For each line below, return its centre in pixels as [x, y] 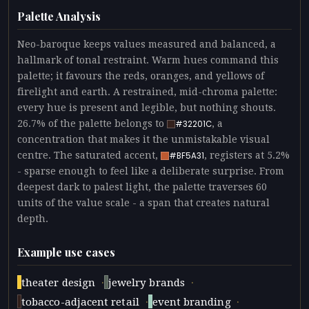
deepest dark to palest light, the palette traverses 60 [142, 187]
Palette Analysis [59, 16]
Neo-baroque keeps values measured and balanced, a [147, 44]
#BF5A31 [187, 156]
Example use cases [66, 252]
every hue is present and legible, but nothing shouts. [147, 107]
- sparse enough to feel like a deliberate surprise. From [151, 171]
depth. [33, 218]
